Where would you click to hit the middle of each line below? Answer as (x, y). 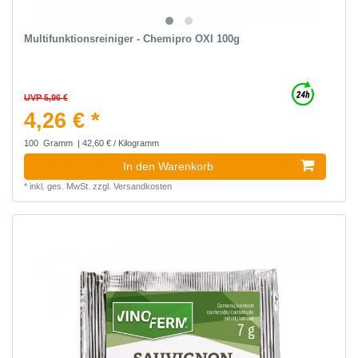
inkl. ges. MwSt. (60, 187)
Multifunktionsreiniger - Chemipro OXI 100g (131, 39)
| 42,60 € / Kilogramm (117, 143)
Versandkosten (142, 187)
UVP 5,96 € (46, 98)
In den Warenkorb (168, 167)
